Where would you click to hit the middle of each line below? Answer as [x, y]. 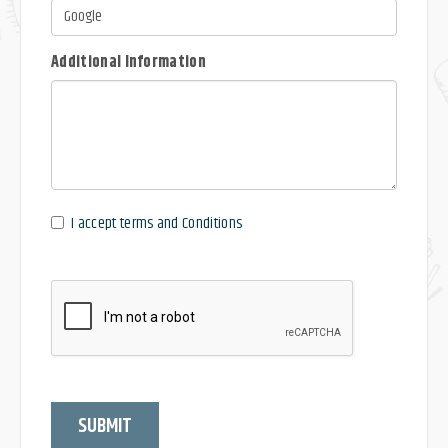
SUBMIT [105, 426]
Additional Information [129, 62]
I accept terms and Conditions [157, 223]
